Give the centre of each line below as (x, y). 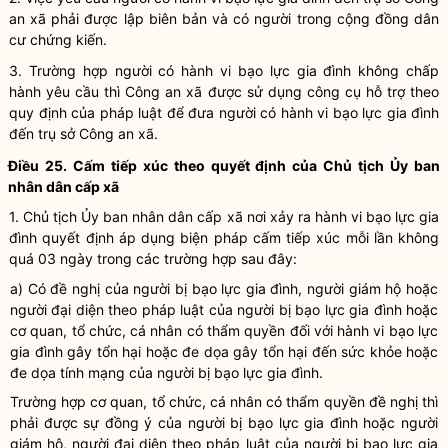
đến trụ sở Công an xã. (83, 133)
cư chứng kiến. (58, 39)
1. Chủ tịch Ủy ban (71, 216)
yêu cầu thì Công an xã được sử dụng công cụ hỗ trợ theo (240, 91)
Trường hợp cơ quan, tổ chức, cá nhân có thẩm (167, 401)
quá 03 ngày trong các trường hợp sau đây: (153, 258)
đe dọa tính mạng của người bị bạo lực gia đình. (166, 372)
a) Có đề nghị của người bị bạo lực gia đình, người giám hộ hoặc (224, 288)
